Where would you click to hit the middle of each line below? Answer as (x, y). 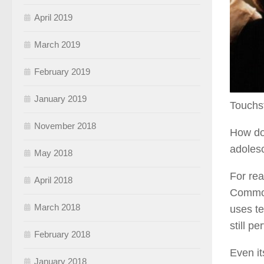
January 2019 (60, 99)
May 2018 (53, 153)
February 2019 (62, 72)
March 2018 (57, 207)
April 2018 (53, 180)
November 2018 (65, 126)
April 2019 (53, 18)
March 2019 (57, 45)
